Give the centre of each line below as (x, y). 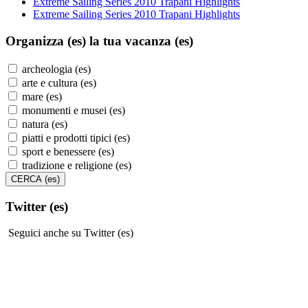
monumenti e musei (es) (72, 110)
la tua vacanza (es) (141, 41)
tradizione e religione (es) (75, 165)
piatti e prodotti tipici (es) (75, 137)
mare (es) (41, 96)
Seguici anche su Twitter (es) (69, 233)
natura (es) (43, 124)
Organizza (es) (47, 41)
